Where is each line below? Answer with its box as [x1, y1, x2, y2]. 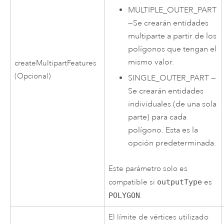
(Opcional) [14, 71, 51, 81]
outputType [157, 177, 202, 187]
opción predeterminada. [128, 138, 216, 148]
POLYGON [108, 191, 140, 200]
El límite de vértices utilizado [108, 212, 209, 222]
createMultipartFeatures [14, 58, 97, 68]
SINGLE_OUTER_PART [128, 73, 209, 83]
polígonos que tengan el [128, 43, 217, 54]
